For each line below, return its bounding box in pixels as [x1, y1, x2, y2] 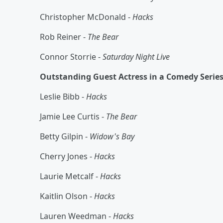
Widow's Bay [90, 130, 134, 142]
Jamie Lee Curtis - [40, 111, 106, 122]
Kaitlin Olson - [40, 190, 94, 202]
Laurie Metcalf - [40, 170, 100, 182]
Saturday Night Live [103, 51, 170, 62]
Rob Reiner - [40, 31, 88, 42]
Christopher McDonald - [40, 11, 132, 22]
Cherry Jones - [40, 150, 94, 162]
